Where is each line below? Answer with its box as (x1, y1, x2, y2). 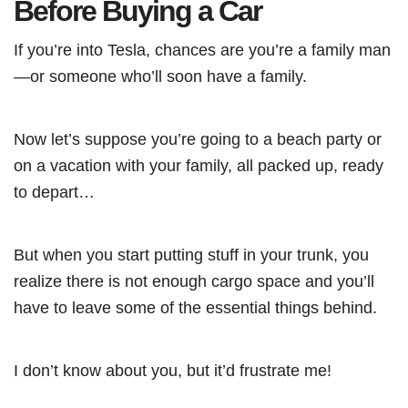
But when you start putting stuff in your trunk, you (14, 244, 369, 264)
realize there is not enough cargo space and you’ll (14, 270, 374, 291)
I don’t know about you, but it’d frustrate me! (14, 360, 331, 380)
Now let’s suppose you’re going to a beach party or (14, 128, 382, 148)
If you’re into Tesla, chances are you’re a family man (14, 39, 391, 59)
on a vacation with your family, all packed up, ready (14, 155, 383, 175)
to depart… (14, 181, 99, 201)
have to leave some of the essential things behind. (14, 297, 377, 317)
